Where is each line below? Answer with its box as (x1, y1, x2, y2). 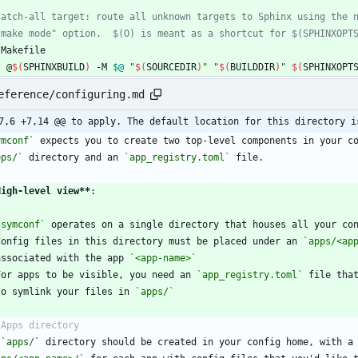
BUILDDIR (230, 61, 275, 73)
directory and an (23, 151, 124, 163)
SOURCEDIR (146, 61, 197, 73)
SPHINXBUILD (23, 61, 85, 73)
